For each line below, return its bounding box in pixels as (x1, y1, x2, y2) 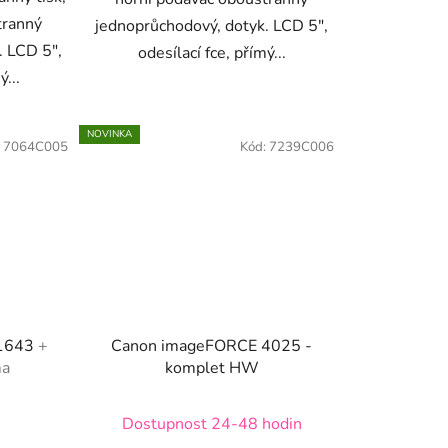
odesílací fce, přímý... (137, 41, 286, 64)
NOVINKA (86, 126, 132, 141)
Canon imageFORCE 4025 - (111, 335, 313, 358)
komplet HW (164, 357, 259, 380)
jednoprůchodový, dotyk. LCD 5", (95, 14, 329, 37)
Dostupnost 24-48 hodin (121, 413, 302, 436)
